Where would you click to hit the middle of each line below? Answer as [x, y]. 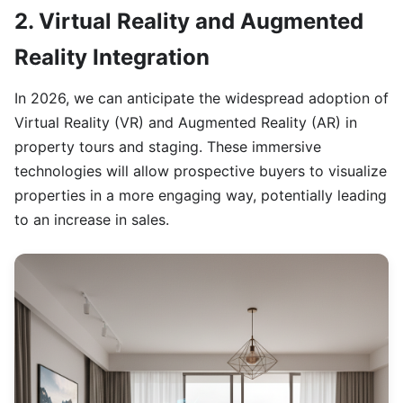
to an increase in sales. [92, 220]
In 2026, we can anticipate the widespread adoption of [201, 99]
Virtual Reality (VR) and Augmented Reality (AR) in [186, 123]
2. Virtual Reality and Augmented [189, 22]
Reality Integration [112, 58]
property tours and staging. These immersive [168, 147]
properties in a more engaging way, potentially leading [201, 196]
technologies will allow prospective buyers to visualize [201, 171]
